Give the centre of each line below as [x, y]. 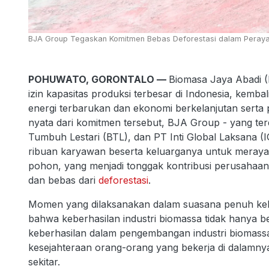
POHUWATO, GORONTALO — [98, 79]
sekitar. [44, 262]
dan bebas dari [63, 180]
